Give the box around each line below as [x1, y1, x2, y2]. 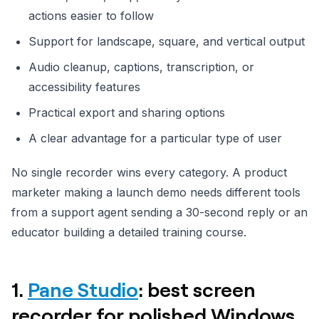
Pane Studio [28, 276, 138, 301]
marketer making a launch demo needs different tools [11, 184, 300, 199]
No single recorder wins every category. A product [11, 164, 287, 179]
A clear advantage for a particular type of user [28, 130, 282, 145]
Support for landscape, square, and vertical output [28, 33, 305, 48]
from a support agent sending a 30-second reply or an [11, 204, 308, 219]
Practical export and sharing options [28, 105, 225, 120]
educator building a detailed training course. [11, 224, 246, 239]
